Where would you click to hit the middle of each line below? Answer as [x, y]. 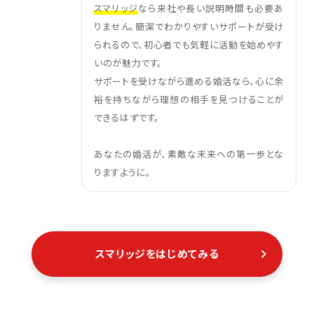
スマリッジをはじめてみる [157, 253]
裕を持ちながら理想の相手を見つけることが [189, 100]
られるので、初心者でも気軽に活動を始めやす [189, 45]
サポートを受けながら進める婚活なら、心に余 [189, 81]
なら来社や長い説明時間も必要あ [211, 8]
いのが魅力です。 [128, 63]
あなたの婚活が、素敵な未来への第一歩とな [189, 154]
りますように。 [122, 172]
